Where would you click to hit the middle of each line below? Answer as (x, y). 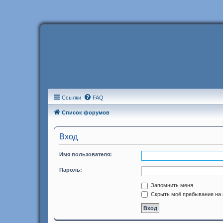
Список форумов (86, 112)
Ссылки (71, 98)
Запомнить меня (171, 185)
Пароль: (71, 170)
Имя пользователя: (86, 154)
